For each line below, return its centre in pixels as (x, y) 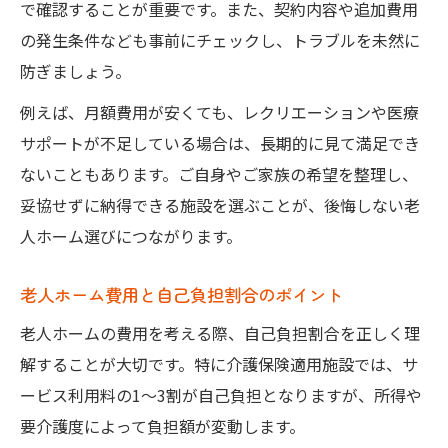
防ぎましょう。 (75, 70)
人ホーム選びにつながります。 (131, 235)
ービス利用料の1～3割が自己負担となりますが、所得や (221, 394)
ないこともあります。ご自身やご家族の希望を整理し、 (219, 173)
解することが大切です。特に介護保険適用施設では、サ (219, 363)
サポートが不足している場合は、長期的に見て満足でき (220, 142)
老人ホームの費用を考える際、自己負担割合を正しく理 (220, 332)
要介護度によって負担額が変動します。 (162, 425)
